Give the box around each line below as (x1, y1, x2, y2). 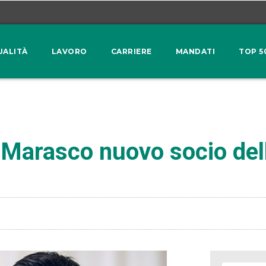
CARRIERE (110, 46, 152, 56)
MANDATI (175, 46, 216, 56)
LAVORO (51, 46, 87, 56)
